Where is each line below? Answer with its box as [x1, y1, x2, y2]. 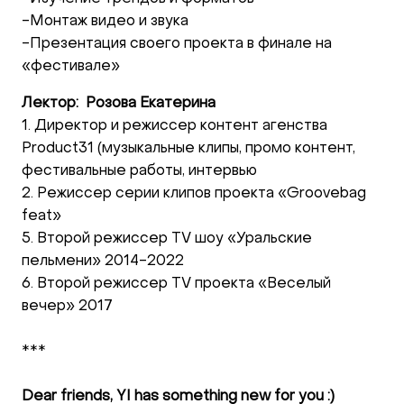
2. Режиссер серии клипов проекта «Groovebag [22, 187, 366, 201]
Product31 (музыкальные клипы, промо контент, [22, 142, 355, 156]
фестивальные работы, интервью [22, 164, 257, 179]
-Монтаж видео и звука [22, 14, 188, 29]
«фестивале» [22, 60, 120, 74]
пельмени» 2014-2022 [22, 254, 184, 269]
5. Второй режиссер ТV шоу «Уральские [22, 232, 312, 246]
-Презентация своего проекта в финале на [22, 37, 332, 51]
